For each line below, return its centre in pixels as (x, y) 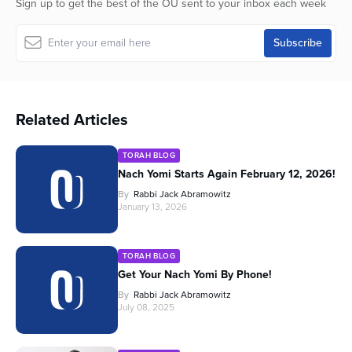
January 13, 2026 (152, 206)
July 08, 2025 (146, 307)
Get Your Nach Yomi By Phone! (195, 274)
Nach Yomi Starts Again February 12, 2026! (227, 174)
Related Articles (72, 119)
